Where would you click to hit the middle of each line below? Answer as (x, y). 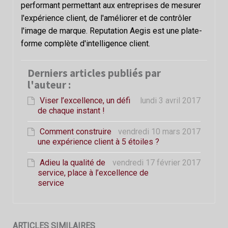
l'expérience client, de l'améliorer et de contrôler (106, 18)
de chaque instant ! (72, 111)
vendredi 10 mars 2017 (159, 132)
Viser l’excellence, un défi (85, 101)
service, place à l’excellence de (93, 173)
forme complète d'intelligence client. (85, 43)
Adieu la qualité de (73, 163)
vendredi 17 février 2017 (156, 163)
